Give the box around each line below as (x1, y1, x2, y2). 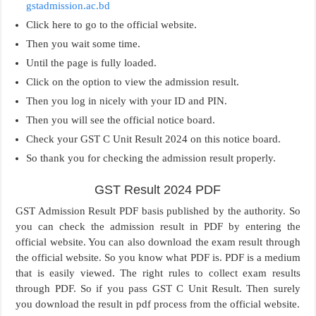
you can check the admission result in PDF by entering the (16, 220, 300, 232)
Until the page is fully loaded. (26, 56, 157, 68)
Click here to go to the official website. (26, 18, 197, 30)
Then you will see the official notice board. (26, 114, 216, 126)
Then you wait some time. (26, 37, 141, 49)
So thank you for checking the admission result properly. (26, 152, 276, 164)
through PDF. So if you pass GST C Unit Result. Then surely (16, 282, 300, 294)
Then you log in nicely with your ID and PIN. (26, 95, 228, 107)
